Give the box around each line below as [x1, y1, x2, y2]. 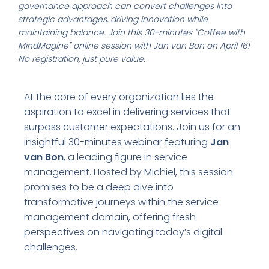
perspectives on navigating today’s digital [24, 225, 222, 239]
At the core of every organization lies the [24, 89, 214, 104]
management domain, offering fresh [24, 210, 196, 224]
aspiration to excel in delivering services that [24, 104, 231, 119]
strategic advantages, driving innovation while [18, 13, 208, 25]
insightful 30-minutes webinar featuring [24, 134, 210, 149]
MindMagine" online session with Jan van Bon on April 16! [18, 39, 250, 52]
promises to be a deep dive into [24, 180, 174, 194]
